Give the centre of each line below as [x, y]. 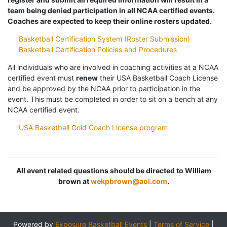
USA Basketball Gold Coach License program [93, 128]
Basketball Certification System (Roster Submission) [104, 39]
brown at [74, 181]
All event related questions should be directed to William [113, 171]
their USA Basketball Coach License [158, 78]
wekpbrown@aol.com [129, 181]
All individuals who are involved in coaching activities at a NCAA [113, 67]
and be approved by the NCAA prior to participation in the [104, 89]
